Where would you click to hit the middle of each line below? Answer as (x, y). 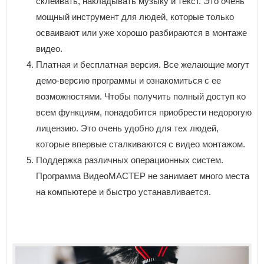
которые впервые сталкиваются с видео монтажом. (141, 144)
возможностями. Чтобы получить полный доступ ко (141, 96)
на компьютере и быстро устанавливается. (123, 192)
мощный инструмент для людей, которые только (135, 16)
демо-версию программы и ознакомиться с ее (128, 80)
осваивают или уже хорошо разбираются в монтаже (141, 32)
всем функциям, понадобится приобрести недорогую (144, 112)
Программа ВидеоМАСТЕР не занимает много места (143, 176)
